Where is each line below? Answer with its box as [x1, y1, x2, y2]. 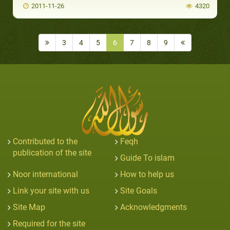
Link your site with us [13, 185, 89, 196]
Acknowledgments [120, 202, 187, 212]
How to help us [120, 169, 174, 179]
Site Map [13, 202, 45, 212]
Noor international [13, 169, 78, 179]
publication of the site [13, 147, 91, 158]
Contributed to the [13, 136, 78, 146]
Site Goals [120, 185, 157, 196]
